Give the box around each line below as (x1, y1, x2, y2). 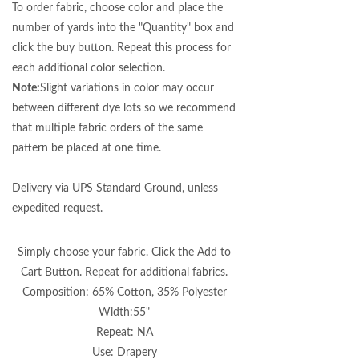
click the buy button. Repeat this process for (12, 42, 231, 54)
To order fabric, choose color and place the (12, 2, 223, 14)
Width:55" (99, 307, 150, 318)
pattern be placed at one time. (12, 143, 161, 154)
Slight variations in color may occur (40, 83, 214, 94)
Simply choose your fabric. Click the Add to (18, 247, 231, 258)
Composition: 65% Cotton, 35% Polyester (22, 287, 227, 298)
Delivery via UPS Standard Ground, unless (12, 183, 218, 194)
